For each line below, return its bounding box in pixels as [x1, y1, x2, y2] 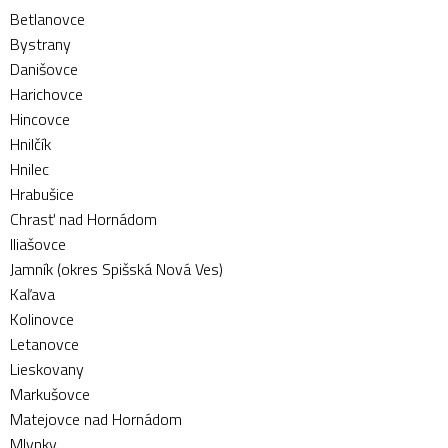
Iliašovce [10, 232, 66, 256]
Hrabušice [10, 182, 74, 206]
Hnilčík [10, 132, 51, 156]
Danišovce [10, 57, 78, 81]
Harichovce [10, 82, 83, 106]
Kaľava [10, 282, 55, 306]
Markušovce [10, 382, 90, 406]
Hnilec [10, 157, 49, 181]
